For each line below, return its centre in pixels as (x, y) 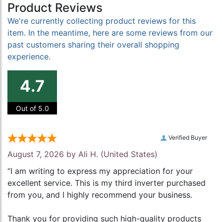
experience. (29, 57)
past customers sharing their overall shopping (93, 45)
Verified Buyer (188, 138)
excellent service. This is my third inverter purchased (107, 183)
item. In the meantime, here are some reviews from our (110, 33)
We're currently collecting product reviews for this (102, 21)
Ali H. (88, 154)
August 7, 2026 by (43, 154)
